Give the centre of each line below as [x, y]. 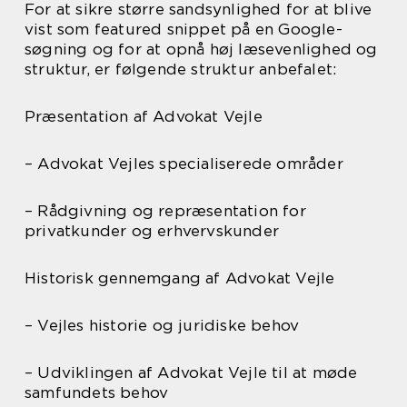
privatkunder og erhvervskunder [152, 231]
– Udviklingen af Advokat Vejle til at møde [191, 373]
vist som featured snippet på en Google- [184, 30]
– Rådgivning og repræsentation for [165, 211]
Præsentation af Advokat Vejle [144, 117]
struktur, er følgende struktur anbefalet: [181, 69]
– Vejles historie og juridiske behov [162, 326]
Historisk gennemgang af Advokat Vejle [180, 278]
